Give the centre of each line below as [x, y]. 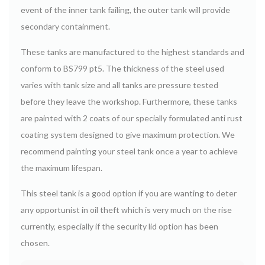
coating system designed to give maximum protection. [121, 134]
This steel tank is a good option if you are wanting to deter [129, 193]
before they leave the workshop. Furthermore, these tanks [129, 101]
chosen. [35, 243]
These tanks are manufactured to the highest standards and [132, 51]
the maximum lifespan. [62, 167]
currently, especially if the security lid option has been [119, 226]
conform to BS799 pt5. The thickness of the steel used [122, 68]
